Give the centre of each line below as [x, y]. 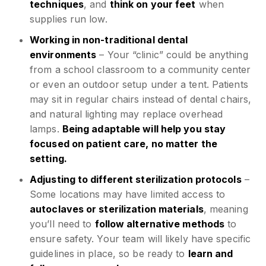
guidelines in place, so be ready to [109, 253]
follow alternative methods [160, 224]
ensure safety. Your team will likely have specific [140, 238]
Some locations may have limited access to [128, 194]
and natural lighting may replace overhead [126, 114]
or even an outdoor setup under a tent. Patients [139, 84]
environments [63, 54]
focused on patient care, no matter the [123, 143]
